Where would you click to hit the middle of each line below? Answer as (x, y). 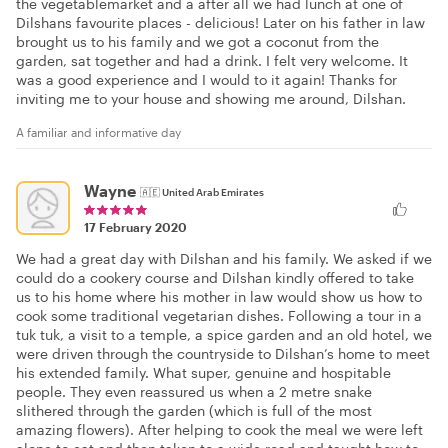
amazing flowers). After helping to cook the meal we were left (219, 430)
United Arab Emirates (213, 192)
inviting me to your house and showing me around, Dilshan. (211, 98)
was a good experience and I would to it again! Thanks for (206, 79)
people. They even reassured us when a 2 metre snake (194, 392)
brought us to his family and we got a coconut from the (197, 41)
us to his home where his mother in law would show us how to (219, 297)
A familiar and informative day (98, 131)
